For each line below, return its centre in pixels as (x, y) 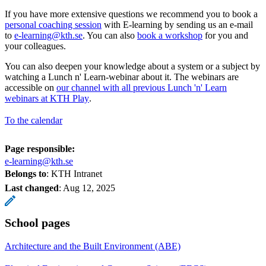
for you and (225, 35)
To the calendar (34, 120)
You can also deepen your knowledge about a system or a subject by (132, 66)
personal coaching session (53, 24)
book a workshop (170, 35)
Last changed (32, 188)
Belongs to (26, 173)
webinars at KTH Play (47, 98)
